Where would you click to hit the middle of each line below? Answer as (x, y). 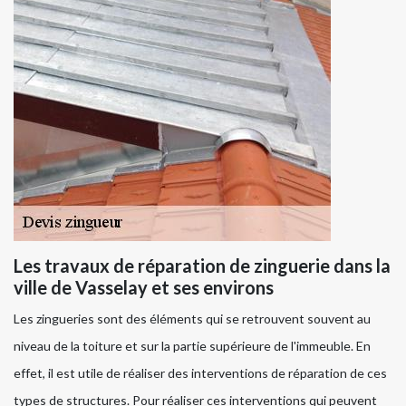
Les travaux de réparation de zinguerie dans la (202, 266)
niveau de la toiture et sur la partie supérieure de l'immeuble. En (192, 346)
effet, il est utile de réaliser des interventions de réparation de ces (200, 373)
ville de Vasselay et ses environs (144, 288)
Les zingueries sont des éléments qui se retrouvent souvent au (192, 319)
